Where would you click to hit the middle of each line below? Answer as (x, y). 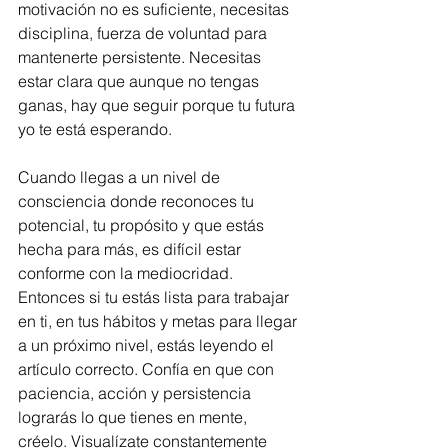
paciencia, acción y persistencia (136, 392)
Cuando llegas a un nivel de (121, 176)
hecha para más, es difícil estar (131, 248)
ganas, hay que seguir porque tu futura (158, 104)
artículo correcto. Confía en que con (148, 368)
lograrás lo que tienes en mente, (134, 416)
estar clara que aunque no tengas (140, 80)
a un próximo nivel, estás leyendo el (148, 344)
